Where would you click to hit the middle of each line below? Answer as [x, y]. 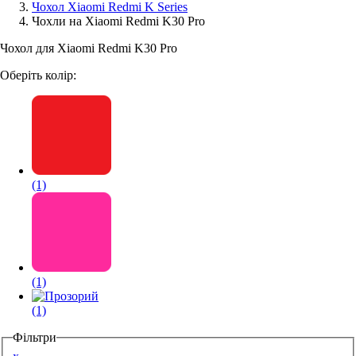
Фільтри [35, 337]
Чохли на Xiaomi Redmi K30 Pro [118, 21]
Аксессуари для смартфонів [88, 26]
